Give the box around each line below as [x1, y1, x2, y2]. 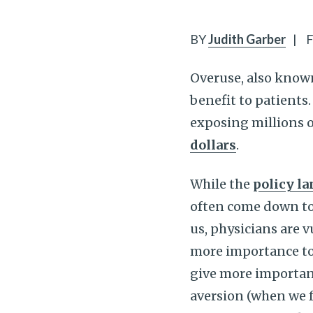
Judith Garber [208, 31, 286, 47]
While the [190, 176, 253, 192]
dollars [190, 137, 236, 153]
